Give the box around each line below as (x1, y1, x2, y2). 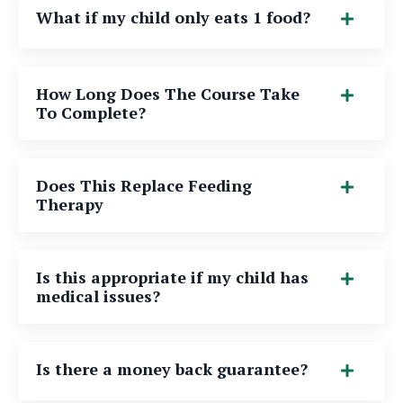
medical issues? (36, 284, 160, 307)
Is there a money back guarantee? (36, 357, 308, 380)
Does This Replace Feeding (36, 174, 252, 196)
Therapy (36, 193, 103, 215)
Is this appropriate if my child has (36, 265, 309, 288)
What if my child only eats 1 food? (36, 5, 310, 28)
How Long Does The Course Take (36, 82, 300, 104)
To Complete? (36, 101, 146, 123)
